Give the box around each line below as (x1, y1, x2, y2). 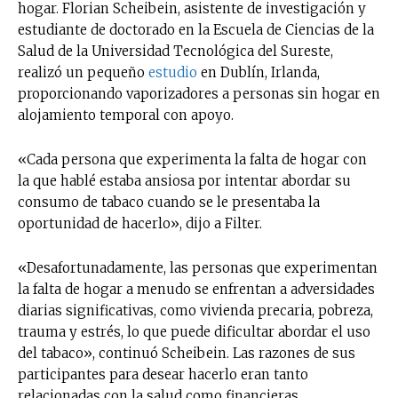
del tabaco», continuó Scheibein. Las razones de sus (18, 344, 355, 362)
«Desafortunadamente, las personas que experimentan (18, 259, 378, 276)
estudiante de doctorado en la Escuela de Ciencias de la (18, 20, 374, 38)
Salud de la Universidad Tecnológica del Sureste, (18, 42, 333, 60)
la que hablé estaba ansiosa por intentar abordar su (18, 171, 351, 189)
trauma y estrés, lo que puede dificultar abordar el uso (18, 322, 370, 340)
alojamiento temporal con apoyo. (18, 106, 234, 123)
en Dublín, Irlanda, (197, 63, 320, 81)
